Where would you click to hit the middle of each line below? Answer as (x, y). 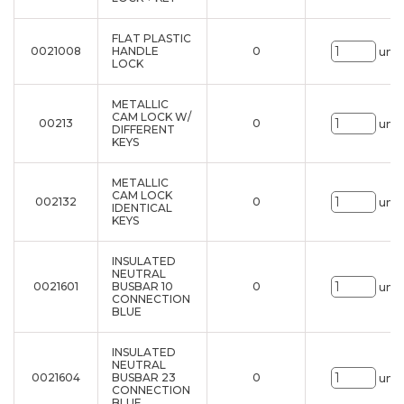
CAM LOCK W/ (151, 117)
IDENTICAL (142, 208)
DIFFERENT (143, 129)
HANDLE (135, 51)
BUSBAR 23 (144, 377)
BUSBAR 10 (142, 286)
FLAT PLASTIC (151, 38)
